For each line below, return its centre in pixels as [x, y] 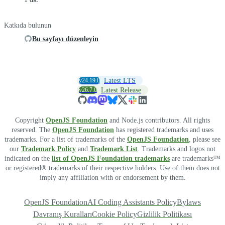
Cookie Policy [115, 214]
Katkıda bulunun [28, 25]
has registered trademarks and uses [164, 130]
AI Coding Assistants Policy [132, 202]
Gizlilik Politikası [164, 214]
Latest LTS [120, 80]
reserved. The [32, 130]
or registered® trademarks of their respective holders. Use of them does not [113, 168]
